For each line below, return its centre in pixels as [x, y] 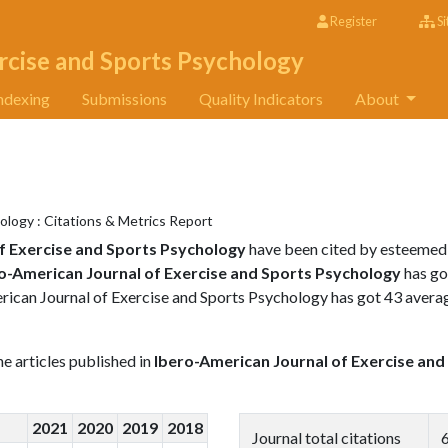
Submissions [125, 98]
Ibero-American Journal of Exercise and [299, 360]
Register [352, 21]
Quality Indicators [261, 98]
